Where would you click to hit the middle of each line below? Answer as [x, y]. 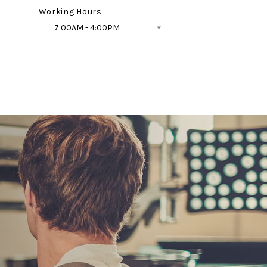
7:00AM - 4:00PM [87, 28]
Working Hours [70, 12]
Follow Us [74, 68]
